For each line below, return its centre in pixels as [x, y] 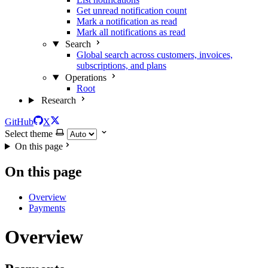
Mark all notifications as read [131, 32]
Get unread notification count [132, 10]
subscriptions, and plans [121, 66]
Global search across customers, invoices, [155, 55]
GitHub [19, 122]
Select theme [29, 134]
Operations [86, 77]
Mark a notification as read [127, 21]
